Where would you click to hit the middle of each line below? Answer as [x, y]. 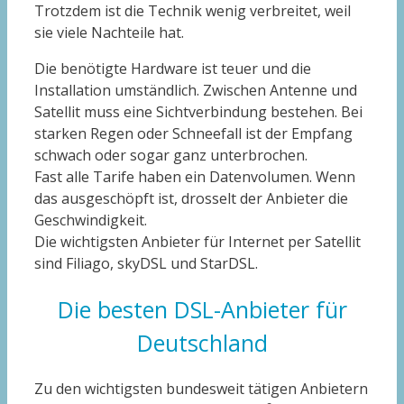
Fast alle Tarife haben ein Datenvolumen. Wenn [195, 176]
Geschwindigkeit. [91, 220]
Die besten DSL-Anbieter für [202, 309]
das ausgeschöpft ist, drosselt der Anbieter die [191, 198]
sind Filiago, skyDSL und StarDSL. [146, 263]
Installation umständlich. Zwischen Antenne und [196, 90]
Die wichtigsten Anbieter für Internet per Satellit [197, 241]
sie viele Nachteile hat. [109, 32]
